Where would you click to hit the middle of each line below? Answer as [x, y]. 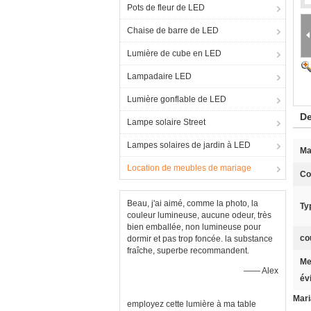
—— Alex [261, 271]
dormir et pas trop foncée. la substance [200, 239]
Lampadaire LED [159, 76]
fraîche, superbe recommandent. [188, 251]
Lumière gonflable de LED [177, 99]
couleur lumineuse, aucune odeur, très [199, 215]
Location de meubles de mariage [189, 168]
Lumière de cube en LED [174, 53]
